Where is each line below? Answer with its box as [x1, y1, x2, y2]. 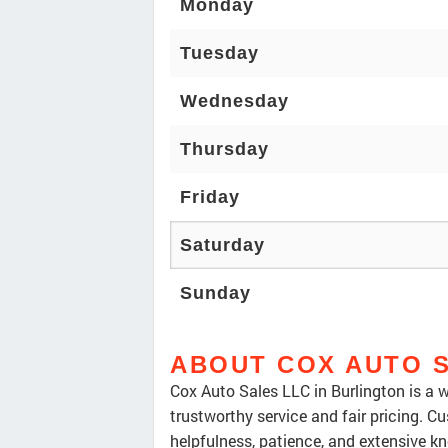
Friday [180, 187, 240, 208]
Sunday [180, 283, 251, 304]
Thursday [180, 139, 269, 160]
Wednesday [180, 91, 289, 112]
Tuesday [180, 43, 259, 64]
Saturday [180, 235, 265, 256]
